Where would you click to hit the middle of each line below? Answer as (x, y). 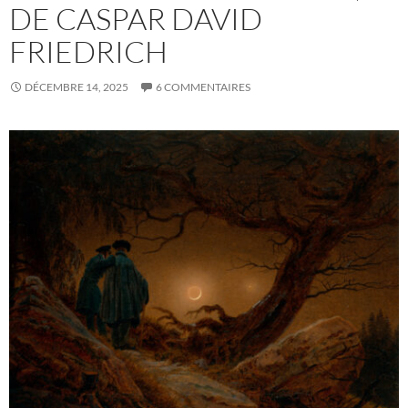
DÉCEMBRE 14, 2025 (76, 87)
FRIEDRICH (88, 51)
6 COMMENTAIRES (203, 87)
